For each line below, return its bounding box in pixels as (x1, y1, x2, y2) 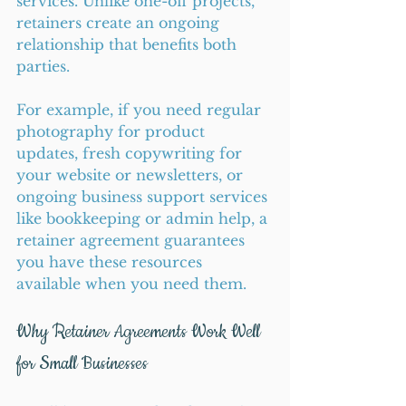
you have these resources (16, 253, 207, 271)
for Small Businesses (16, 352, 148, 376)
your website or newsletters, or (16, 166, 247, 184)
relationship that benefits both (16, 35, 241, 53)
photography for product (16, 122, 209, 140)
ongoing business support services (16, 188, 272, 206)
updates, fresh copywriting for (16, 144, 246, 162)
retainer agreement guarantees (16, 231, 249, 249)
